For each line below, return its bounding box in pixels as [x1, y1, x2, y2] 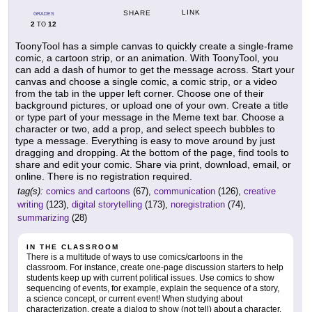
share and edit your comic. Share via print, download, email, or [15, 159, 291, 171]
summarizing [17, 212, 69, 224]
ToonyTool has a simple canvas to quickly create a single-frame [15, 40, 293, 52]
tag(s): [17, 186, 43, 197]
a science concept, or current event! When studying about [26, 294, 242, 304]
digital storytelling [72, 199, 142, 210]
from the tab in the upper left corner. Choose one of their [15, 88, 264, 100]
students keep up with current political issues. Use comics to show [26, 273, 274, 283]
